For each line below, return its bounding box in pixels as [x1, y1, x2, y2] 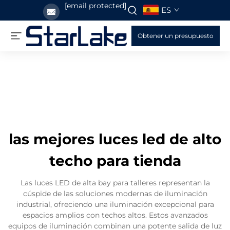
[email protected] [64, 1, 126, 10]
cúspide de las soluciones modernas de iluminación [23, 189, 207, 198]
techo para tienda [49, 152, 181, 169]
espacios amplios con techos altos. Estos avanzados [22, 210, 208, 220]
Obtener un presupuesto [138, 32, 214, 40]
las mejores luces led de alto [9, 130, 221, 148]
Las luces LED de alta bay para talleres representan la [20, 178, 210, 187]
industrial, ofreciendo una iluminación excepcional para [16, 200, 214, 209]
